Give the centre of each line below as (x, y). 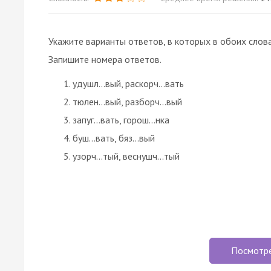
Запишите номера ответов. (105, 59)
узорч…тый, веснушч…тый (126, 156)
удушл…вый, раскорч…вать (128, 83)
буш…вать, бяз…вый (114, 138)
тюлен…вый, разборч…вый (127, 101)
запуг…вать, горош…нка (121, 119)
